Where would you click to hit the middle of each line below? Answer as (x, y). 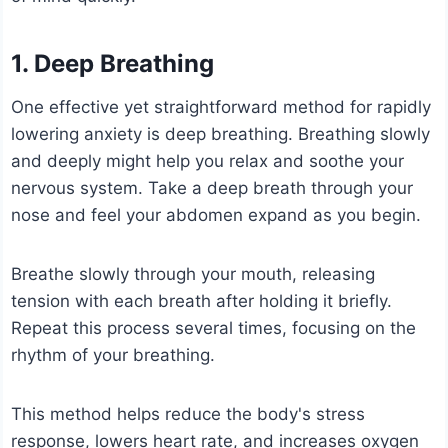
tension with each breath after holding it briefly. (202, 301)
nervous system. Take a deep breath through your (212, 188)
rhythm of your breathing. (113, 355)
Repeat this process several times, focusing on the (214, 328)
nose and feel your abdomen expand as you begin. (216, 215)
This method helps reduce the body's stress (188, 414)
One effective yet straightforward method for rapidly (221, 107)
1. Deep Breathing (113, 64)
